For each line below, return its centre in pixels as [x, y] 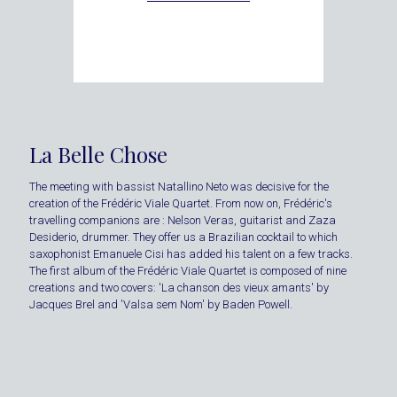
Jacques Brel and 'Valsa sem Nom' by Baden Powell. [161, 305]
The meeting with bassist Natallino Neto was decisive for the [179, 187]
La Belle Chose [98, 155]
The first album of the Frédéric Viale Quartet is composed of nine [188, 271]
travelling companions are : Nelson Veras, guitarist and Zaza [183, 221]
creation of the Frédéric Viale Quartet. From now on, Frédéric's [181, 204]
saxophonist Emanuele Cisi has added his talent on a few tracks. [191, 254]
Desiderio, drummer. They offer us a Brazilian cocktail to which [183, 237]
